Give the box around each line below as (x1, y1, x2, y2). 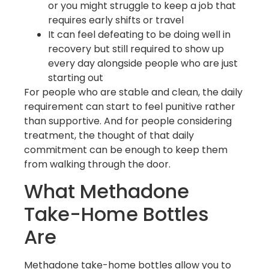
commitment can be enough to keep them (24, 142, 228, 157)
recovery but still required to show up (48, 41, 224, 56)
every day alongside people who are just (48, 56, 238, 70)
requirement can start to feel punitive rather (24, 99, 235, 113)
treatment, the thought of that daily (24, 128, 194, 142)
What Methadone (24, 178, 189, 205)
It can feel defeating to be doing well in (48, 27, 231, 41)
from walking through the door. (24, 157, 171, 171)
